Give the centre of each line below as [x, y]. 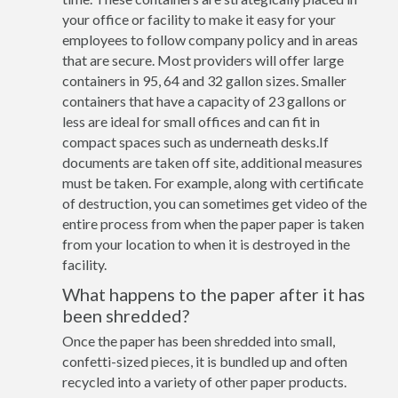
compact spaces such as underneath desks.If [195, 141]
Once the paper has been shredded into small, [199, 340]
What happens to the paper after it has [214, 294]
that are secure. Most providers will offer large [203, 60]
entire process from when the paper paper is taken [213, 223]
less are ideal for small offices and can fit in [191, 121]
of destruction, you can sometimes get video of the [215, 203]
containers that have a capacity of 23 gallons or [204, 100]
